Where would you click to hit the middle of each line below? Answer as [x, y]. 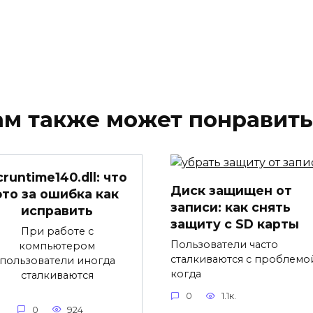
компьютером [57, 246]
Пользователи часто [224, 244]
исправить [57, 210]
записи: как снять [231, 207]
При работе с [57, 231]
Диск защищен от [231, 190]
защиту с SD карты [235, 224]
